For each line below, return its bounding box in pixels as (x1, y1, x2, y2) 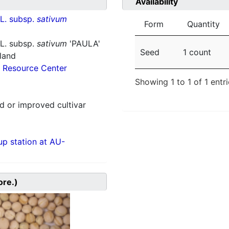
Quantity (187, 19, 220, 30)
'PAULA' (66, 38, 100, 49)
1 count (183, 47, 211, 58)
